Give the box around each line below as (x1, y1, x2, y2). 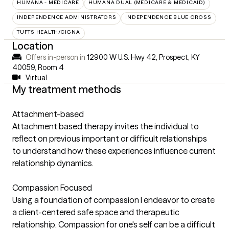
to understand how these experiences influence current (12, 145, 216, 156)
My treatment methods (12, 82, 121, 96)
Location (12, 39, 53, 52)
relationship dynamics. (12, 157, 94, 168)
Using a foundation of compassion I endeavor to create (12, 194, 215, 205)
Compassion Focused (12, 182, 92, 193)
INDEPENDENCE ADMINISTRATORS (17, 13, 117, 20)
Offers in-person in (25, 52, 85, 62)
